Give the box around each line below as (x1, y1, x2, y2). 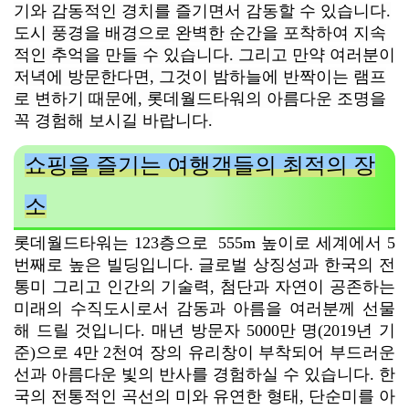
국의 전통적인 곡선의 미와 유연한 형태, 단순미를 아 (14, 386, 395, 405)
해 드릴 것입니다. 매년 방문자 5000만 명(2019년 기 (14, 320, 395, 340)
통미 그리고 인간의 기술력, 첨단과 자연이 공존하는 (14, 277, 395, 296)
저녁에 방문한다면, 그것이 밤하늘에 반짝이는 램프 (14, 67, 386, 86)
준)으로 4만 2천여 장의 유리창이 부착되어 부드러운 (14, 342, 395, 362)
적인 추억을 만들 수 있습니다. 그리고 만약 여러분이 (14, 45, 395, 64)
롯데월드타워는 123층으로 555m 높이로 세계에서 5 (14, 233, 395, 252)
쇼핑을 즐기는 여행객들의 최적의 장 (25, 152, 375, 177)
